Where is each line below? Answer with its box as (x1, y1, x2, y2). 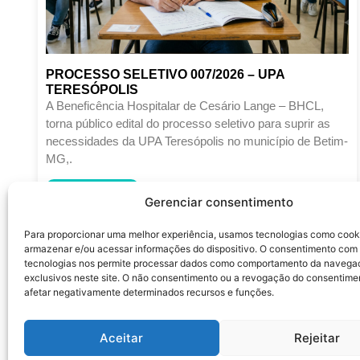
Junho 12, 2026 (63, 218, 144, 231)
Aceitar (100, 329, 144, 346)
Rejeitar (293, 329, 340, 346)
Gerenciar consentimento (145, 194, 294, 210)
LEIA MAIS (59, 191, 115, 205)
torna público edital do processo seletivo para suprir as (46, 116, 330, 130)
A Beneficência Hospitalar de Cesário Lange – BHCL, (46, 98, 324, 112)
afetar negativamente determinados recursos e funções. (24, 286, 274, 298)
